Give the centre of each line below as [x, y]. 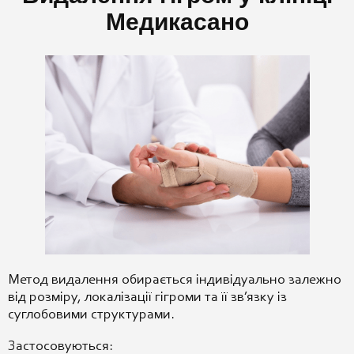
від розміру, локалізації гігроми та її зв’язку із [147, 298]
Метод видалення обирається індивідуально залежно [175, 280]
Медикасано [177, 21]
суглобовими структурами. [91, 315]
